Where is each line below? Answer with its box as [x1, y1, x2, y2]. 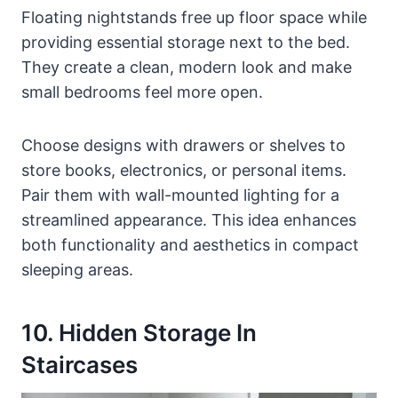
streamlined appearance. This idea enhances [21, 211, 356, 230]
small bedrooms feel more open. [21, 83, 263, 102]
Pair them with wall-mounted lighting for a [21, 186, 339, 205]
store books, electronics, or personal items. [21, 161, 346, 180]
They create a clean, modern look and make [21, 58, 352, 77]
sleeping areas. [21, 260, 133, 280]
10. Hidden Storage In [21, 319, 257, 347]
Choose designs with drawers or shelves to [21, 136, 346, 155]
